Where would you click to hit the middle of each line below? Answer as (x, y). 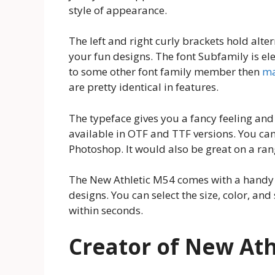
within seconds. (106, 211)
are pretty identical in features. (144, 87)
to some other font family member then (165, 72)
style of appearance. (118, 10)
